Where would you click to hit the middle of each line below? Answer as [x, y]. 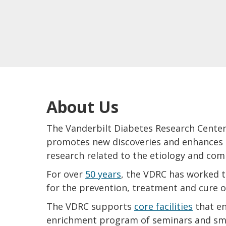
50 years [103, 174]
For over [66, 174]
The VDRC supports [90, 206]
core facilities [163, 206]
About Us [82, 106]
